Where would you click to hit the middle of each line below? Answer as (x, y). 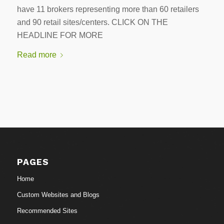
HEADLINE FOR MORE (60, 35)
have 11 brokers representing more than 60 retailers (108, 9)
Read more (36, 55)
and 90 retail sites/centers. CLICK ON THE (92, 22)
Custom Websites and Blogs (58, 194)
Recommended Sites (47, 210)
